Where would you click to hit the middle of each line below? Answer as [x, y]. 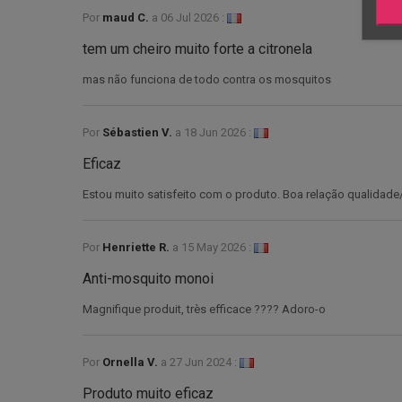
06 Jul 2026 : [192, 17]
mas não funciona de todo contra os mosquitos [207, 79]
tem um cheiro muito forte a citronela [197, 48]
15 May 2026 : [216, 247]
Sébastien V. [139, 132]
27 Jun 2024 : [203, 362]
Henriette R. [137, 247]
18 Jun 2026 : [218, 132]
